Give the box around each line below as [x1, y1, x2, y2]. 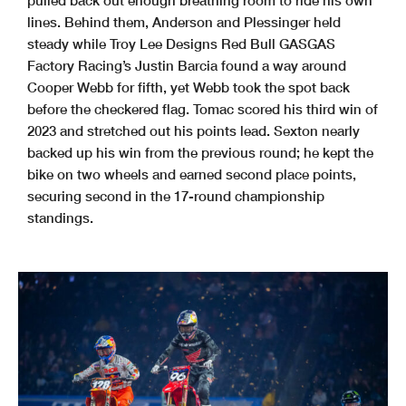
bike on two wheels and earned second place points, [27, 166, 356, 183]
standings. [27, 209, 93, 227]
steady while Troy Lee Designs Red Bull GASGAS [27, 35, 335, 53]
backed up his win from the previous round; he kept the [27, 144, 373, 161]
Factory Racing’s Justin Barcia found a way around [27, 57, 346, 74]
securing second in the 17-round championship [27, 188, 324, 205]
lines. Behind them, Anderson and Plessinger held [27, 14, 341, 31]
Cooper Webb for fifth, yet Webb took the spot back [27, 79, 350, 96]
